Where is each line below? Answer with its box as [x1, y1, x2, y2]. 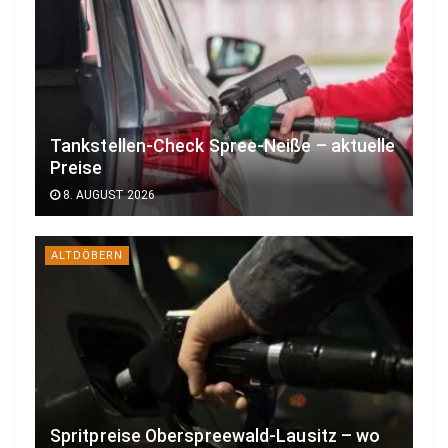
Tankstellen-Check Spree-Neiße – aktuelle [50, 135, 396, 156]
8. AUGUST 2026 [60, 187, 155, 202]
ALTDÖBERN [51, 248, 123, 262]
